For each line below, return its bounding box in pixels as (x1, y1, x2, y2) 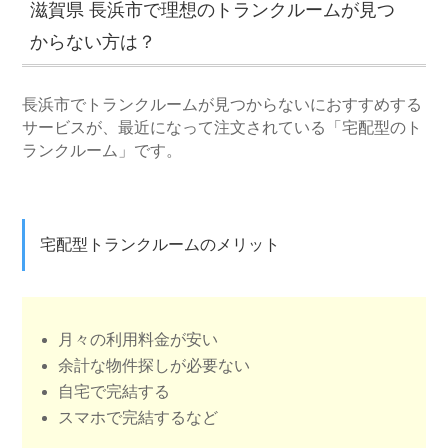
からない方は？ (30, 32, 157, 53)
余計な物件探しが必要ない (58, 356, 251, 374)
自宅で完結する (58, 382, 171, 400)
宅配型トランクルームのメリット (40, 236, 281, 254)
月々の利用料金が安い (58, 330, 219, 348)
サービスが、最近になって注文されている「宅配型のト (22, 118, 423, 136)
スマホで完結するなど (58, 408, 219, 426)
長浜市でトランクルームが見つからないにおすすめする (22, 95, 423, 113)
